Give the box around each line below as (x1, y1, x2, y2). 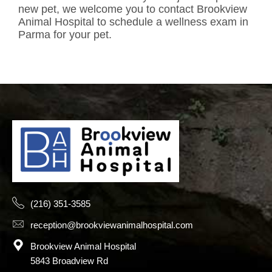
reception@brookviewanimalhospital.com (30, 220, 193, 231)
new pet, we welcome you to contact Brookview (18, 2, 247, 15)
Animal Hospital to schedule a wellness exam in (18, 15, 248, 28)
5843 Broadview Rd (30, 256, 108, 267)
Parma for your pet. (18, 28, 112, 41)
